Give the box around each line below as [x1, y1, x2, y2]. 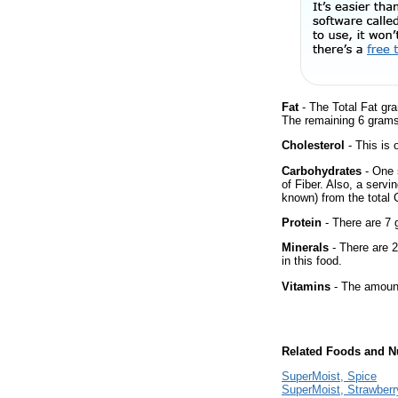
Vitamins [282, 279, 330, 293]
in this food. [282, 254, 342, 268]
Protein [282, 215, 322, 229]
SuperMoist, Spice [282, 370, 377, 384]
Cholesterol [282, 139, 345, 153]
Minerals [282, 241, 329, 255]
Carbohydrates [282, 163, 362, 178]
